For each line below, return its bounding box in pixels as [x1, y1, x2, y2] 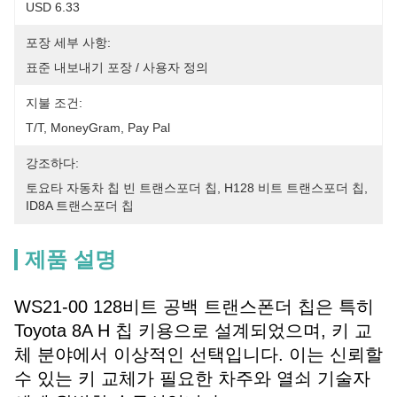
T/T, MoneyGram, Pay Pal [26, 121, 170, 135]
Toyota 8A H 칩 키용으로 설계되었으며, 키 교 [14, 321, 372, 340]
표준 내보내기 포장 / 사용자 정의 [26, 60, 208, 74]
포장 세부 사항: [26, 35, 111, 50]
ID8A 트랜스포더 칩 [26, 198, 134, 213]
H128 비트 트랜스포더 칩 [224, 181, 364, 195]
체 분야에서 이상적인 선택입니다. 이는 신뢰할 [14, 345, 383, 364]
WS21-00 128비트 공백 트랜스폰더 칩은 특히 [14, 297, 374, 316]
